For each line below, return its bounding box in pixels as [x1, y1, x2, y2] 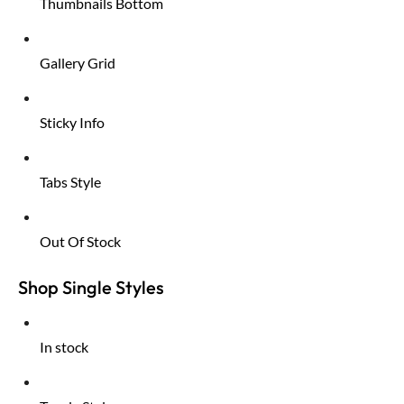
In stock [40, 338, 88, 356]
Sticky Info [40, 114, 105, 132]
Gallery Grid [40, 54, 115, 72]
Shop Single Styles [18, 276, 164, 299]
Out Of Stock [40, 233, 121, 251]
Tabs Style [40, 173, 101, 191]
